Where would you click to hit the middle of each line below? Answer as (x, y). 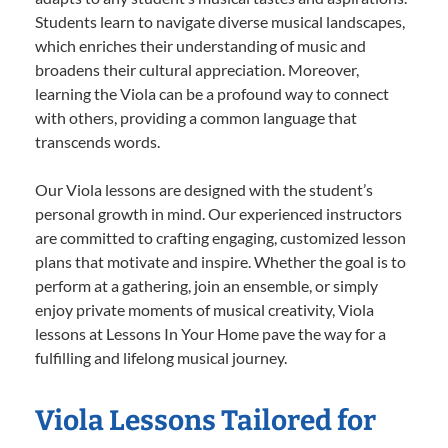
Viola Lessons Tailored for (205, 421)
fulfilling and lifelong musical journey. (161, 358)
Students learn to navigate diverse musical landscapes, (220, 22)
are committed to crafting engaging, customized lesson (220, 238)
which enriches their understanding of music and (200, 46)
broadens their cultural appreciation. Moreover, (197, 70)
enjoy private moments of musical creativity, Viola (204, 310)
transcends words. (97, 142)
